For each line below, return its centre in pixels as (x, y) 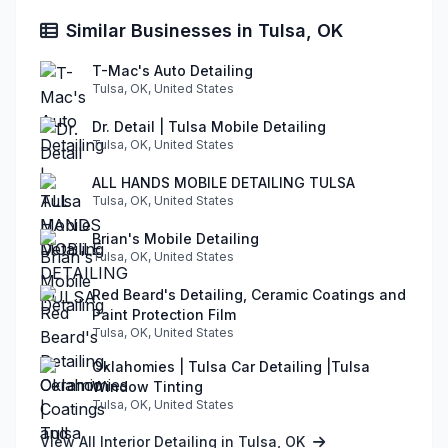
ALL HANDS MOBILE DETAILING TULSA (223, 182)
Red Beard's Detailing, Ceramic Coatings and (249, 294)
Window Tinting (147, 386)
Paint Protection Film (164, 314)
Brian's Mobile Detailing (175, 238)
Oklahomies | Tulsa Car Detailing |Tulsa (231, 366)
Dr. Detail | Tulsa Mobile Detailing (209, 126)
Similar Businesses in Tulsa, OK (204, 30)
